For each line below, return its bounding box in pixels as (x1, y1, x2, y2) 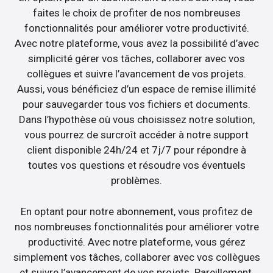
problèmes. (111, 174, 162, 187)
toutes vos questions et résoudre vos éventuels (27, 159, 246, 172)
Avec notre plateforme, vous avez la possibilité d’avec (14, 37, 259, 50)
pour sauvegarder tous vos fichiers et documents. (23, 98, 250, 111)
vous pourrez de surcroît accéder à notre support (24, 129, 249, 141)
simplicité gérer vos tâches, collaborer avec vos (28, 52, 245, 65)
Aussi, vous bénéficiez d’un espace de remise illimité (17, 83, 256, 96)
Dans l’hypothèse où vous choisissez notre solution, (18, 113, 255, 126)
